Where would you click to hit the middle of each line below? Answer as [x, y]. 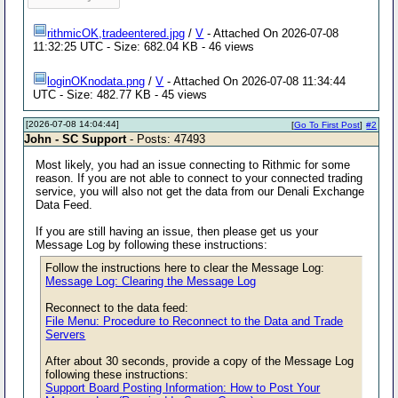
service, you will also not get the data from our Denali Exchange [200, 191]
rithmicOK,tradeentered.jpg [116, 33]
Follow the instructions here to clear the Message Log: [185, 267]
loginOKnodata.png [96, 81]
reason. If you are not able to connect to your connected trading [199, 178]
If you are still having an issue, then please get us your [177, 231]
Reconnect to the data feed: [117, 307]
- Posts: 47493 [166, 139]
